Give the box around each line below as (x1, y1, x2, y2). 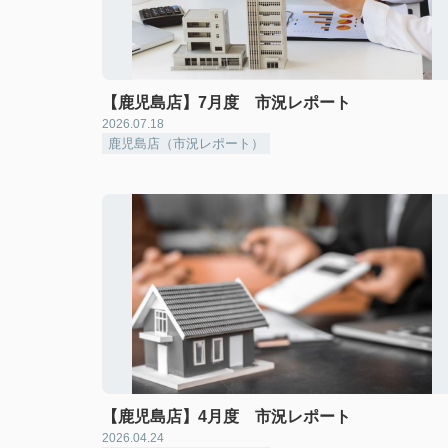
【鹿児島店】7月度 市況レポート (102, 94, 351, 111)
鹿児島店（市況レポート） (108, 136, 264, 151)
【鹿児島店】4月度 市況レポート (102, 408, 351, 425)
